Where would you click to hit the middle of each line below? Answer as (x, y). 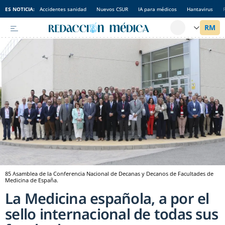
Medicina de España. (32, 180)
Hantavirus (200, 9)
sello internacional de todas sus (111, 214)
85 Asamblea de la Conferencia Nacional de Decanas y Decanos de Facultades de (109, 174)
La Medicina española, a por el (107, 198)
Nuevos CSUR (112, 9)
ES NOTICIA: (20, 9)
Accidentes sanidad (63, 9)
